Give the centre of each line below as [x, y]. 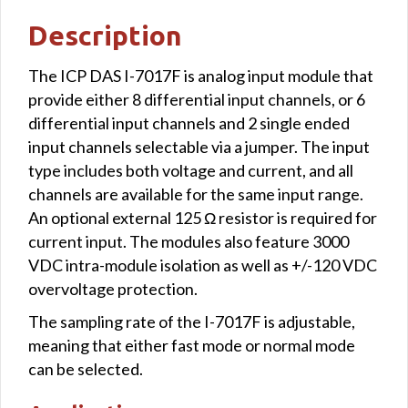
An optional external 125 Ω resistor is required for [203, 217]
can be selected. [86, 368]
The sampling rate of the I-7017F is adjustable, [192, 321]
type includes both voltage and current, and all [191, 170]
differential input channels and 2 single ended [189, 122]
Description [105, 35]
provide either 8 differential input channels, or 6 [197, 99]
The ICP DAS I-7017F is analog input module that [201, 75]
